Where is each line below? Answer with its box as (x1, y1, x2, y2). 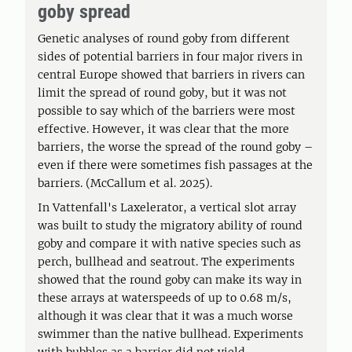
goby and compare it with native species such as (38, 236, 301, 251)
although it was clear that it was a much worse (38, 309, 293, 323)
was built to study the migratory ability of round (38, 218, 302, 233)
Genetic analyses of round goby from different (38, 31, 290, 46)
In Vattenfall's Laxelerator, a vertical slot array (38, 200, 296, 214)
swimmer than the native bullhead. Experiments (38, 327, 303, 341)
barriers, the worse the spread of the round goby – (38, 140, 313, 154)
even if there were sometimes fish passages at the (38, 158, 313, 172)
